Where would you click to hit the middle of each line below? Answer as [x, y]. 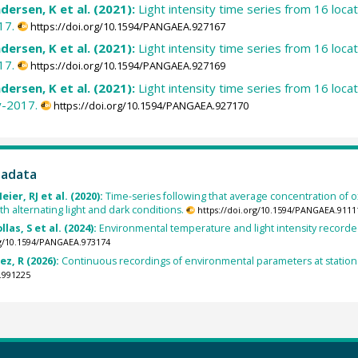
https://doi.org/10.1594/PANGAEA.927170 [151, 105]
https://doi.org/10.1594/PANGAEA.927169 [128, 66]
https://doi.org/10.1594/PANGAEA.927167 [128, 26]
